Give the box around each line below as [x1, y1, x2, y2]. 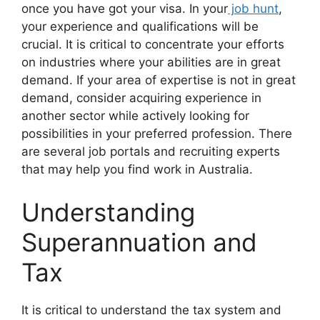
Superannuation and [21, 226, 257, 257]
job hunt [228, 1, 279, 16]
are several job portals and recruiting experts [21, 144, 280, 159]
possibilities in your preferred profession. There [21, 126, 292, 141]
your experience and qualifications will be [21, 19, 259, 34]
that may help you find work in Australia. [21, 162, 253, 176]
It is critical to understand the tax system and [21, 302, 281, 317]
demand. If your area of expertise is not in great [21, 73, 296, 87]
